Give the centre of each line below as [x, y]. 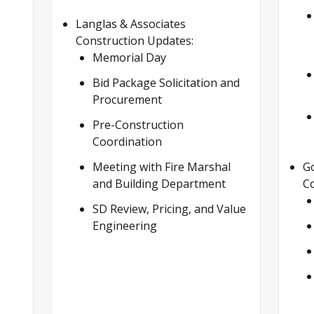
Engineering [125, 225]
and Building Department [159, 183]
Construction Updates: [135, 40]
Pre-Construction [138, 124]
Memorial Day [130, 57]
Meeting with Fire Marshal [162, 166]
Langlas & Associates [131, 23]
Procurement [128, 99]
